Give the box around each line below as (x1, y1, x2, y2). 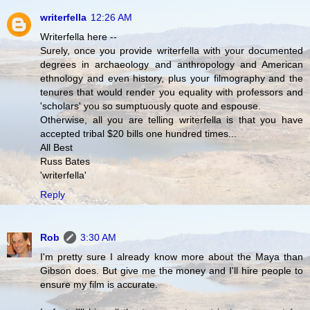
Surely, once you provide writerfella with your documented (40, 44, 303, 56)
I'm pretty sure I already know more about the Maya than (40, 250, 303, 262)
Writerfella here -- (40, 30, 117, 42)
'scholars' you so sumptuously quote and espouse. (40, 100, 261, 111)
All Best (40, 141, 73, 153)
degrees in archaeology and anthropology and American (40, 58, 303, 70)
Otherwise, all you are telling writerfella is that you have (40, 113, 303, 125)
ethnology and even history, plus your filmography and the (40, 72, 303, 84)
